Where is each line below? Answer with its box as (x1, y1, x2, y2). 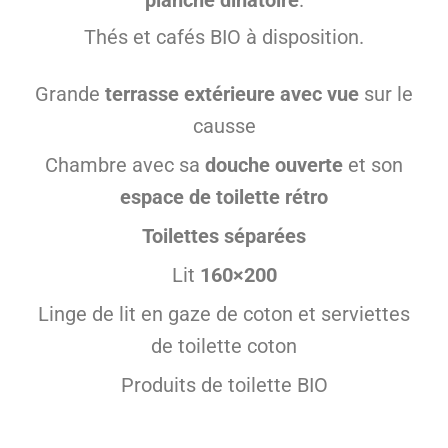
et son (343, 152, 403, 177)
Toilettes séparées (142, 223, 306, 248)
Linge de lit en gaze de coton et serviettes (38, 301, 410, 326)
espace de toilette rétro (120, 184, 328, 209)
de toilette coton (151, 333, 297, 358)
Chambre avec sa (45, 152, 205, 177)
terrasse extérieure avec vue (105, 81, 359, 106)
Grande (35, 81, 105, 106)
